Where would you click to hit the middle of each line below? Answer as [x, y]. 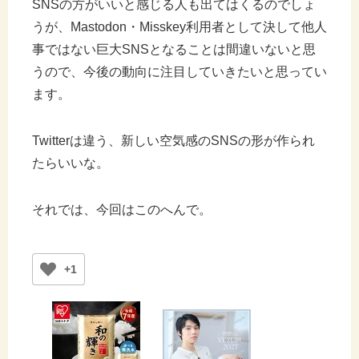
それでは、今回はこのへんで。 [122, 209]
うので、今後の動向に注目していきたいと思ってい [179, 71]
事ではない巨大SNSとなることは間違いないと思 [174, 49]
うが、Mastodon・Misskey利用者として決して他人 [179, 26]
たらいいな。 [71, 163]
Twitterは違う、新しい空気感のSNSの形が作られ [173, 140]
